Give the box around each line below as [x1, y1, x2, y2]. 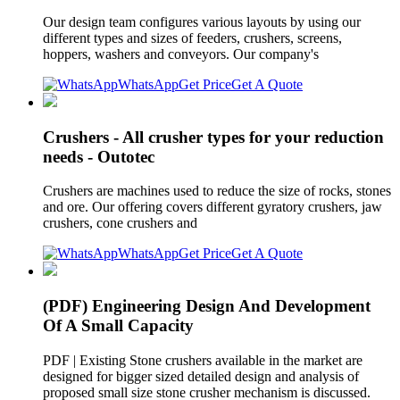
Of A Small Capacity [43, 316, 194, 336]
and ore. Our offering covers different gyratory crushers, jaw [43, 199, 382, 215]
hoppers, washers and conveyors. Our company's [43, 46, 322, 62]
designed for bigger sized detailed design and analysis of [43, 368, 359, 384]
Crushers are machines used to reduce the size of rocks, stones [43, 183, 391, 199]
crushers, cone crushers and [43, 215, 201, 231]
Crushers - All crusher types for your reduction [43, 127, 384, 146]
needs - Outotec [43, 146, 154, 166]
